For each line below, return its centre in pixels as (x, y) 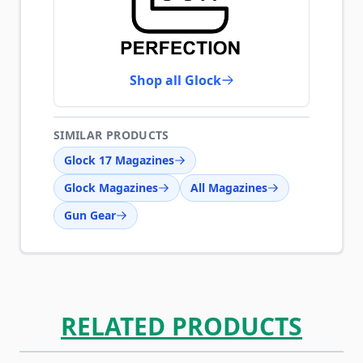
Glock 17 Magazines (119, 160)
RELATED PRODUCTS (181, 326)
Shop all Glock (175, 80)
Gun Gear (90, 215)
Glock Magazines (111, 188)
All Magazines (229, 188)
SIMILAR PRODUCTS (111, 135)
